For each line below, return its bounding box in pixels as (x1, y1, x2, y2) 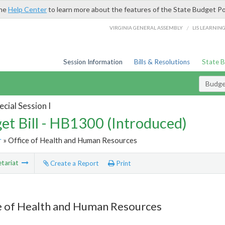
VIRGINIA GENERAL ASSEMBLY (109, 24, 183, 31)
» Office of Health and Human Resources (1, 135, 137, 145)
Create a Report (48, 159, 99, 168)
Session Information (63, 58, 123, 66)
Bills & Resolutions (134, 58, 190, 66)
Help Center (8, 5, 47, 14)
